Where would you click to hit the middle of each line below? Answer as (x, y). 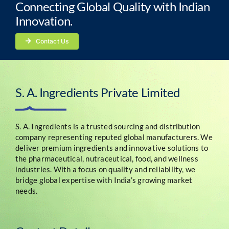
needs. (26, 190)
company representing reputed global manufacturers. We (114, 137)
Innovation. (44, 21)
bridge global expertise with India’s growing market (104, 180)
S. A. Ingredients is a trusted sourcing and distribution (108, 126)
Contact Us (52, 41)
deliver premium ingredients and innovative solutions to (112, 147)
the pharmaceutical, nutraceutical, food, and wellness (107, 158)
